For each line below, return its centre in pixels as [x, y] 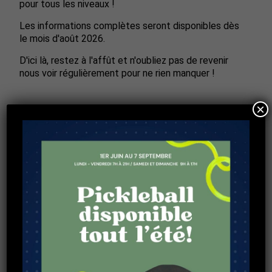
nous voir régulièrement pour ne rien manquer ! [117, 73]
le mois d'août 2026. [63, 39]
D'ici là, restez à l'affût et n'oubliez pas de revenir [124, 61]
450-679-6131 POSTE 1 [88, 258]
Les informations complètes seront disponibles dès [130, 26]
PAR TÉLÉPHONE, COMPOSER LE [122, 244]
